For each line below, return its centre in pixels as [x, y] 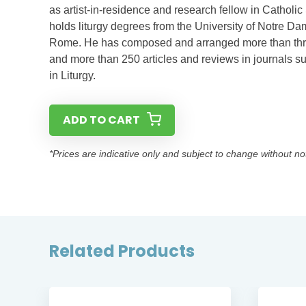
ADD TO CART [101, 120]
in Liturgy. [72, 75]
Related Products [122, 251]
